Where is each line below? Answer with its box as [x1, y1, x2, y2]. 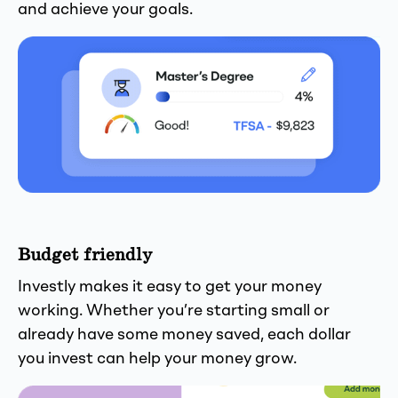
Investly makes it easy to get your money [18, 279, 322, 296]
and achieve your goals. [18, 2, 193, 19]
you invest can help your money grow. [18, 351, 300, 368]
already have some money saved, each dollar [18, 327, 351, 344]
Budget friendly [18, 243, 152, 267]
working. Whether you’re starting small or [18, 303, 330, 320]
